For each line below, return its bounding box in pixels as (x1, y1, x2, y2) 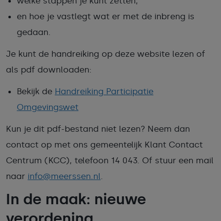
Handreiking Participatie (55, 86, 153, 96)
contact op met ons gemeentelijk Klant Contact (6, 140, 203, 149)
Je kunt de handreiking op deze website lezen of (6, 49, 205, 59)
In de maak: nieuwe (6, 190, 146, 208)
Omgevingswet (17, 102, 78, 112)
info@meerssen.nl (28, 171, 101, 181)
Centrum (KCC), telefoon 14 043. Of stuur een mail (6, 155, 214, 165)
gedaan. (17, 27, 51, 37)
